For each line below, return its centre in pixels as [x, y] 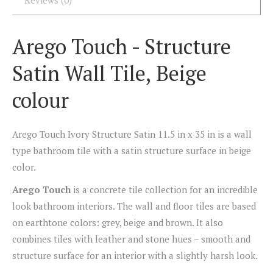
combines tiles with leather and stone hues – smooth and [131, 239]
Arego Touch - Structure [122, 47]
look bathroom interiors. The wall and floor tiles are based [134, 206]
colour [41, 100]
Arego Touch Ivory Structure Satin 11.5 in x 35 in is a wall [132, 134]
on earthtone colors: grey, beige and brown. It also [118, 222]
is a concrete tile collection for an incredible [165, 190]
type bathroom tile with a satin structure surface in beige [132, 151]
